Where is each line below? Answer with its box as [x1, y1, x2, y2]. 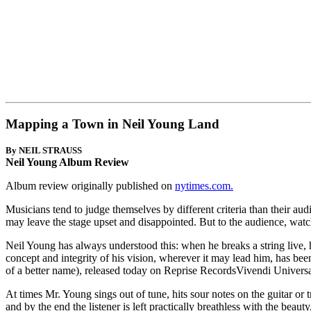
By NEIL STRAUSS [6, 144, 82, 155]
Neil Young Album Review [6, 155, 129, 168]
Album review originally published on [6, 179, 175, 192]
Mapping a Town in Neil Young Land [6, 117, 219, 132]
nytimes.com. [175, 179, 233, 192]
